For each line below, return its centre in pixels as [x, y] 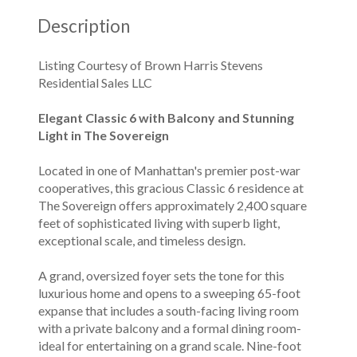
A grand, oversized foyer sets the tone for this [161, 275]
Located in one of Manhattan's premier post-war [169, 170]
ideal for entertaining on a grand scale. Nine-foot [170, 345]
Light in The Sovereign [104, 135]
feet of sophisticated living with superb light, [159, 223]
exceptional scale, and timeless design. [142, 240]
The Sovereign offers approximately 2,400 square [173, 205]
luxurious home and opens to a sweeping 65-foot [169, 293]
